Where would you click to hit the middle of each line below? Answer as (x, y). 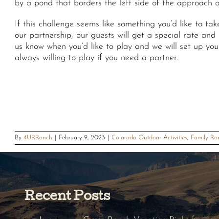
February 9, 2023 (82, 138)
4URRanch (38, 138)
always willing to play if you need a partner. (96, 58)
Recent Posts (67, 197)
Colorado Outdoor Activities (149, 138)
